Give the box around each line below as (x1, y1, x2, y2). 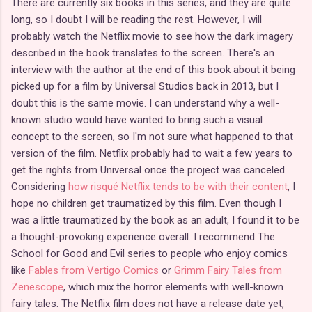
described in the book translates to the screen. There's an (11, 46, 274, 59)
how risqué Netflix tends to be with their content (68, 180, 288, 193)
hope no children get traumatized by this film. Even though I (11, 196, 281, 210)
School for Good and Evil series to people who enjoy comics (11, 247, 288, 260)
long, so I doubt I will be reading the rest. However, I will (11, 13, 262, 26)
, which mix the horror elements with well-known (63, 280, 283, 293)
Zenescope (11, 280, 63, 293)
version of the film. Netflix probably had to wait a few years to (11, 146, 292, 159)
